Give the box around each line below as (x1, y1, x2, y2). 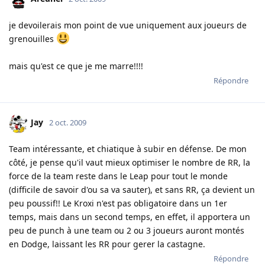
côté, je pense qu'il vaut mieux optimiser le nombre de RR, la (9, 156, 250, 168)
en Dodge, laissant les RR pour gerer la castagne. (9, 238, 205, 250)
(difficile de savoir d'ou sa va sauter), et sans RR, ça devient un (9, 183, 255, 195)
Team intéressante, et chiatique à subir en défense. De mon (9, 143, 247, 154)
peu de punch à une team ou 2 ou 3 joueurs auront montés (9, 224, 244, 236)
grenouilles (9, 33, 56, 44)
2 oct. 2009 (49, 117, 86, 128)
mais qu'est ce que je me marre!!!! (9, 60, 143, 72)
